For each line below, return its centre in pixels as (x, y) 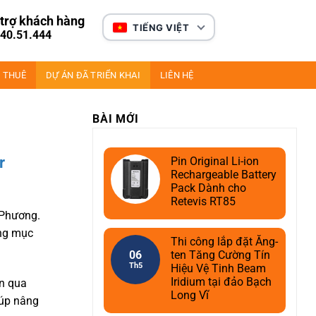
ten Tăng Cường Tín (220, 255)
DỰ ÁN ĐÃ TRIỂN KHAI (93, 75)
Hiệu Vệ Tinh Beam (218, 268)
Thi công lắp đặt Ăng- (224, 242)
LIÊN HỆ (177, 75)
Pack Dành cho (208, 188)
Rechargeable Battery (224, 175)
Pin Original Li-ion (215, 161)
